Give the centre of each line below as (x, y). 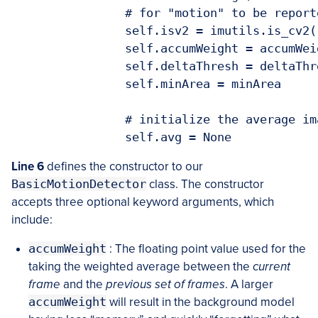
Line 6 (28, 167)
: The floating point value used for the (206, 249)
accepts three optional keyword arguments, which (143, 202)
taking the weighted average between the (141, 267)
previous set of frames (165, 285)
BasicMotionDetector (79, 184)
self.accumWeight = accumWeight (68, 49)
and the (83, 285)
